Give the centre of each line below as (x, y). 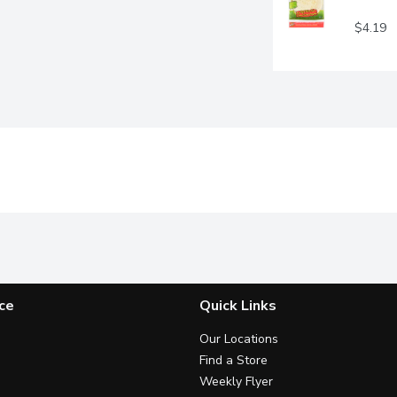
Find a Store (234, 360)
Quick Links (238, 305)
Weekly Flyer (236, 381)
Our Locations (239, 339)
